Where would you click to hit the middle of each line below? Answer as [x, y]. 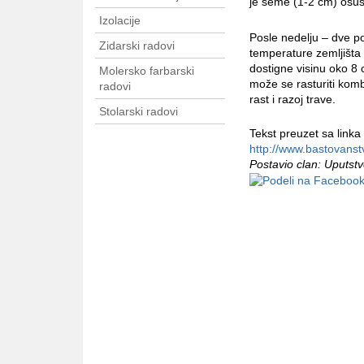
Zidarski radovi [137, 46]
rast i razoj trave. [292, 100]
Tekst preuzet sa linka [305, 134]
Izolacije [120, 21]
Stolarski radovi [139, 112]
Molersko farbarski [147, 71]
